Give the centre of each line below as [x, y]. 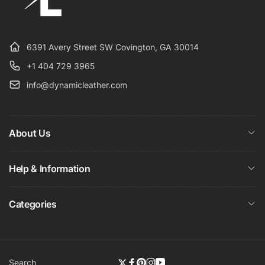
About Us [30, 133]
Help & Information [50, 169]
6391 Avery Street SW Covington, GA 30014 [113, 47]
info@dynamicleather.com [77, 85]
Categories [33, 204]
